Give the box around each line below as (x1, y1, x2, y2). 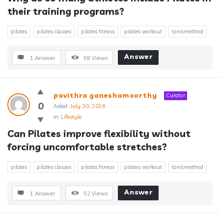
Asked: (54, 103, 68, 110)
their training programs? (7, 5, 124, 17)
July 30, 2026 (70, 103, 106, 110)
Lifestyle (61, 113, 82, 120)
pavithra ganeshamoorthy (54, 91, 157, 100)
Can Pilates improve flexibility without (7, 128, 191, 139)
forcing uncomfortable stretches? (7, 141, 167, 153)
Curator (166, 92, 186, 99)
